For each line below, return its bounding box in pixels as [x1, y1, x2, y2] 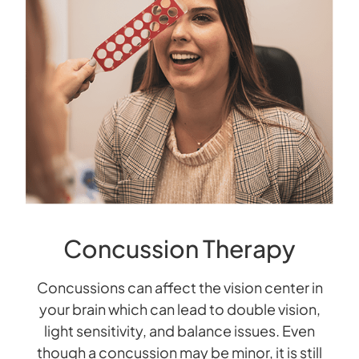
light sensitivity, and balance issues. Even [44, 321, 315, 340]
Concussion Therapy [63, 232, 296, 264]
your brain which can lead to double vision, [38, 299, 321, 318]
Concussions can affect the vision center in [36, 277, 323, 296]
